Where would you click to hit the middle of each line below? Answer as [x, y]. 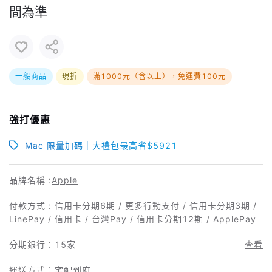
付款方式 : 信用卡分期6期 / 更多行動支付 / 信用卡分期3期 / [133, 205]
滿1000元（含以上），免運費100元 [159, 76]
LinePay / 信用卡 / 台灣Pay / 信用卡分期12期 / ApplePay [133, 219]
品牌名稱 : [30, 180]
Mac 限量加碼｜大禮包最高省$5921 [101, 145]
